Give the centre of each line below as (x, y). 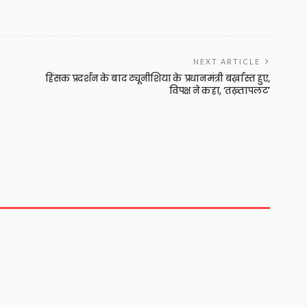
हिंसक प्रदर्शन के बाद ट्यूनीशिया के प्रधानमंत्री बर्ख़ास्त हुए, (158, 79)
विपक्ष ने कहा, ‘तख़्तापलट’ (220, 91)
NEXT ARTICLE (227, 62)
